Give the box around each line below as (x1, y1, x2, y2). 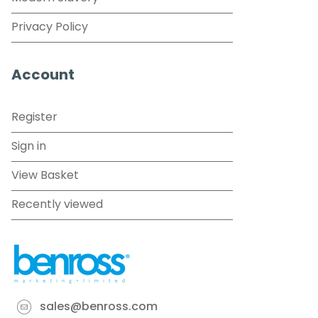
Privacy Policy (11, 21, 88, 33)
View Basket (11, 170, 79, 182)
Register (11, 111, 57, 124)
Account (11, 68, 75, 83)
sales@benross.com (40, 302, 158, 314)
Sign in (11, 141, 46, 153)
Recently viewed (11, 199, 103, 211)
